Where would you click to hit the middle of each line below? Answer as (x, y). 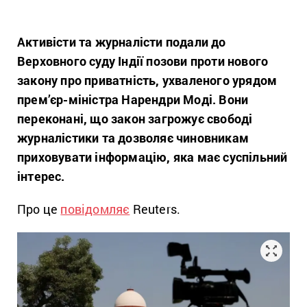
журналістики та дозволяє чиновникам (133, 138)
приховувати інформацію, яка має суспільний (152, 157)
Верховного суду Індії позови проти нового (143, 61)
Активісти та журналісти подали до (122, 42)
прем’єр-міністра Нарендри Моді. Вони (133, 99)
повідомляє (95, 209)
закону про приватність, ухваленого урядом (147, 80)
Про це (39, 209)
